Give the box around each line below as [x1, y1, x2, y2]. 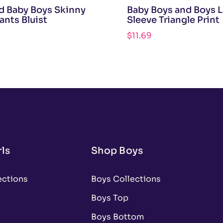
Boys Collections [91, 174, 161, 185]
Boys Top [91, 193, 128, 204]
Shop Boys [91, 145, 143, 157]
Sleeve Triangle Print [126, 14, 220, 26]
